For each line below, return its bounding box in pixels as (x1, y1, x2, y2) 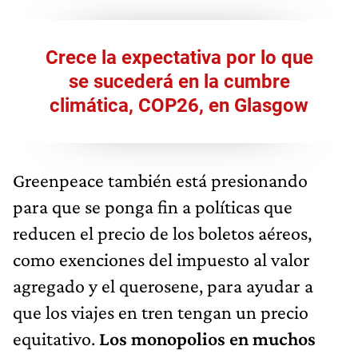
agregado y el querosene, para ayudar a (13, 274, 313, 296)
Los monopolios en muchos (95, 327, 316, 349)
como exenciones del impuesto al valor (13, 248, 310, 270)
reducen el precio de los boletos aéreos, (13, 221, 312, 244)
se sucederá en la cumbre (68, 70, 290, 93)
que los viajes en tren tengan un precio (13, 300, 308, 323)
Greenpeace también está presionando (13, 169, 308, 191)
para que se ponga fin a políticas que (13, 195, 292, 217)
